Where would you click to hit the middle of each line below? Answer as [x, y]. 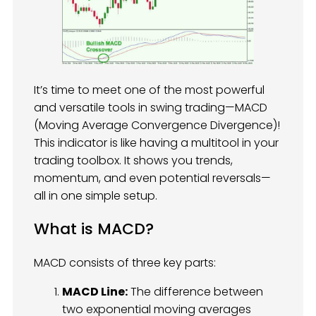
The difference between [195, 292]
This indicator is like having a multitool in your [156, 142]
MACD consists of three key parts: [125, 263]
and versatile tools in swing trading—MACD [151, 107]
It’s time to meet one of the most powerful [149, 90]
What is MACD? [94, 229]
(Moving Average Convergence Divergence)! [157, 125]
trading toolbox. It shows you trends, [133, 160]
